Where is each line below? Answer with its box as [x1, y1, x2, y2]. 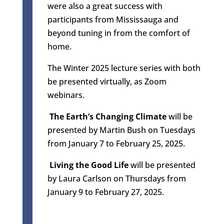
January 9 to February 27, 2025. [47, 186, 164, 197]
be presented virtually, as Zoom [47, 75, 166, 87]
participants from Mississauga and [47, 13, 178, 25]
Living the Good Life [49, 159, 128, 170]
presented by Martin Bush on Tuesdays [47, 124, 195, 135]
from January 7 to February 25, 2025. [47, 137, 185, 149]
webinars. [47, 89, 84, 100]
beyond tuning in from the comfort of [47, 27, 190, 38]
